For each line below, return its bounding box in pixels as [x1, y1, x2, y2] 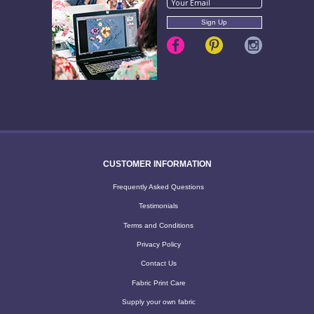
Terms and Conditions [123, 221, 193, 229]
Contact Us [140, 259, 177, 268]
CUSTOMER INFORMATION [102, 158, 212, 169]
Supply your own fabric [121, 298, 196, 306]
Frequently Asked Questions [113, 182, 204, 191]
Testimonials [139, 202, 178, 210]
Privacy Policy [136, 240, 181, 249]
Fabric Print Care [131, 278, 186, 287]
